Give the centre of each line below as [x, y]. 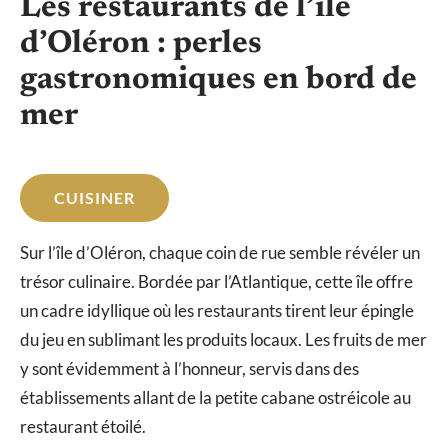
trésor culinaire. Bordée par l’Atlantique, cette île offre [216, 282]
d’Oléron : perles [141, 44]
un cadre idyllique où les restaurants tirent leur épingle [217, 311]
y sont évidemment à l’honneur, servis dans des [189, 369]
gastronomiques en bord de [218, 80]
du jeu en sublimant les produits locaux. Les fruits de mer [223, 340]
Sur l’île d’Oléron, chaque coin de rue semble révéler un [220, 253]
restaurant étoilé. [83, 427]
